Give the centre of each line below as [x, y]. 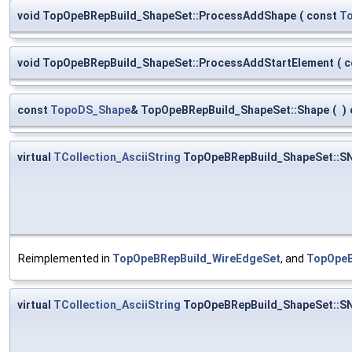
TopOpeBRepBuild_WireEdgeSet [196, 258]
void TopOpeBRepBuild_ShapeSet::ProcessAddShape [157, 15]
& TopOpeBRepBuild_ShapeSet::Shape [230, 110]
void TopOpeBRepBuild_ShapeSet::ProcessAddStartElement [176, 62]
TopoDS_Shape [90, 110]
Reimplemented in [65, 258]
